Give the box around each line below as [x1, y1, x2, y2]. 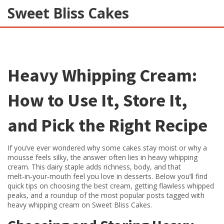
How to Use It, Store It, [7, 89, 187, 111]
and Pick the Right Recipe [7, 114, 207, 136]
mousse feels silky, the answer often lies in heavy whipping [7, 152, 197, 162]
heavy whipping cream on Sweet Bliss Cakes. [7, 200, 152, 209]
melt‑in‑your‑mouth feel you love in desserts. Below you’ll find [7, 171, 207, 181]
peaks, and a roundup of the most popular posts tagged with [7, 190, 204, 200]
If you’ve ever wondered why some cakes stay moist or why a [7, 143, 207, 152]
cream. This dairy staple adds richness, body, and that [7, 162, 181, 171]
